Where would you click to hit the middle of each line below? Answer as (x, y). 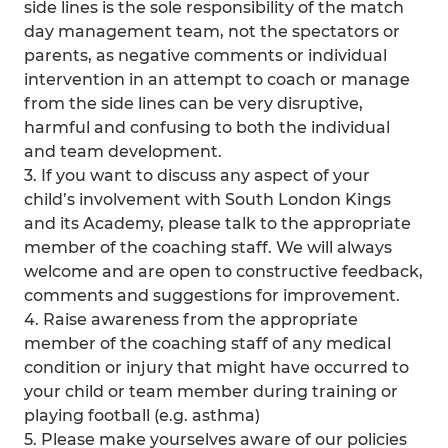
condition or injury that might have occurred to (216, 367)
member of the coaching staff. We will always (208, 247)
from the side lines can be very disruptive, (193, 103)
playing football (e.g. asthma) (142, 415)
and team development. (123, 151)
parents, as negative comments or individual (205, 55)
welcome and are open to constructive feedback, (223, 271)
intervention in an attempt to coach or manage (217, 79)
